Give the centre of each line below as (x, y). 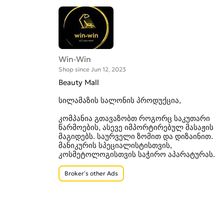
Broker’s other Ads (91, 173)
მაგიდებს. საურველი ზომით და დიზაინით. (136, 137)
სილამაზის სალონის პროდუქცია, (120, 101)
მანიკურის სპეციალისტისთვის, (115, 146)
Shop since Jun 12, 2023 (92, 69)
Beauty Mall (79, 83)
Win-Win (75, 59)
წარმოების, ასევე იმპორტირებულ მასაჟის (136, 128)
